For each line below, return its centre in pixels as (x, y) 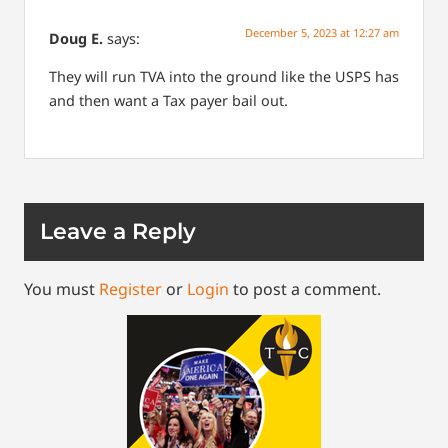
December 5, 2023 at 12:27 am (322, 33)
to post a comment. (305, 288)
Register (130, 288)
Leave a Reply (118, 231)
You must (61, 288)
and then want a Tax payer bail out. (168, 101)
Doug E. (76, 39)
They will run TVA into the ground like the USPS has (224, 77)
